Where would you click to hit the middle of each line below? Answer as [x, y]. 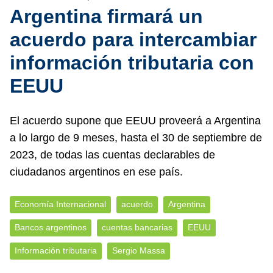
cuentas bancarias [137, 228]
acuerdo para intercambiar [133, 40]
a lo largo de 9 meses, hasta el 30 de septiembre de [136, 138]
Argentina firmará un [106, 16]
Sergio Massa [139, 251]
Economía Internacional [60, 204]
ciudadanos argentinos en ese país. [96, 172]
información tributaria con [132, 63]
